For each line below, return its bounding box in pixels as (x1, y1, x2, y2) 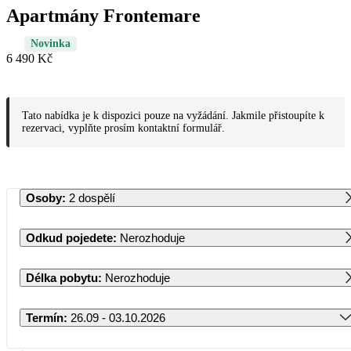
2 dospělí (69, 190, 115, 204)
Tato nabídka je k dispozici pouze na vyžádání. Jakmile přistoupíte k (22, 109, 324, 121)
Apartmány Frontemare (6, 5, 201, 26)
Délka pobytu (26, 270, 98, 284)
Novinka (31, 37, 71, 49)
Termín (26, 310, 63, 324)
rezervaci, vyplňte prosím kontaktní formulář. (22, 121, 225, 134)
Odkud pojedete (26, 230, 113, 244)
